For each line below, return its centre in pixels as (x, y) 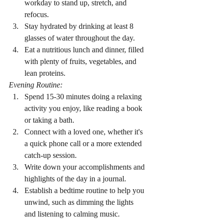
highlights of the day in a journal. (75, 179)
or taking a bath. (49, 120)
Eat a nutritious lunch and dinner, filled (85, 50)
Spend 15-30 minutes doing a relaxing (84, 97)
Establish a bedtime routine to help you (85, 191)
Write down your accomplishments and (86, 167)
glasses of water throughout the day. (80, 38)
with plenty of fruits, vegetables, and (81, 62)
